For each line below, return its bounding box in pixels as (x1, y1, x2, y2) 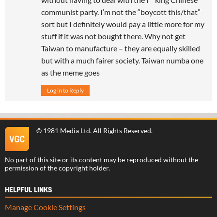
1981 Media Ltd (43, 126, 90, 135)
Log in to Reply (47, 86, 84, 94)
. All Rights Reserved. (90, 126, 153, 135)
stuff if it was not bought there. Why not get (41, 31, 186, 41)
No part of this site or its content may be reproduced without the (5, 155, 198, 164)
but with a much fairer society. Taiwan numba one (41, 55, 203, 65)
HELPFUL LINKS (5, 186, 52, 194)
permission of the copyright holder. (5, 164, 110, 172)
